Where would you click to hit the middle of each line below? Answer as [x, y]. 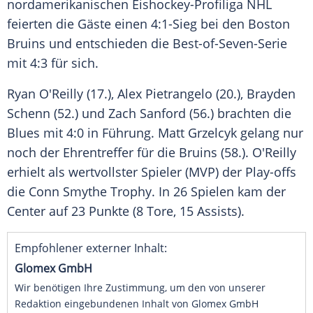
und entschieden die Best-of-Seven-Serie [166, 44]
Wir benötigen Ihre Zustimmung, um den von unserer [140, 288]
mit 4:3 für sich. [53, 63]
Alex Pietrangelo [165, 94]
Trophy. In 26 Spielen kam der [196, 192]
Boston [269, 24]
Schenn [29, 114]
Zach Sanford [147, 114]
